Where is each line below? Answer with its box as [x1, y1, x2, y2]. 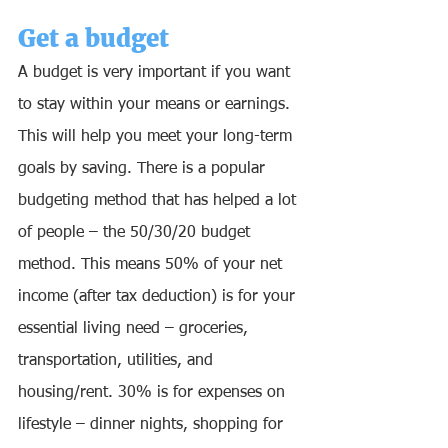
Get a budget [18, 23, 175, 55]
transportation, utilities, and [18, 353, 218, 370]
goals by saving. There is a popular [18, 161, 270, 178]
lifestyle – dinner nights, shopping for [18, 417, 288, 434]
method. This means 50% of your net [18, 257, 287, 274]
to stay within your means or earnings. [18, 97, 295, 114]
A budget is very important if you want [18, 65, 295, 82]
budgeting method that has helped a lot [18, 193, 301, 210]
